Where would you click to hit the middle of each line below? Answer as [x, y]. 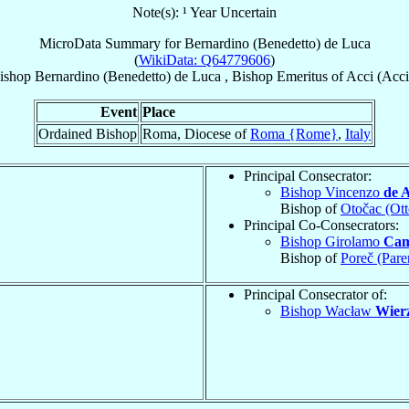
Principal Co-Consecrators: [321, 225]
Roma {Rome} [294, 133]
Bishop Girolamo [332, 241]
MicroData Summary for [111, 43]
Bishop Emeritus [279, 76]
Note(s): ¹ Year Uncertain [204, 12]
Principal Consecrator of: [315, 294]
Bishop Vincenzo [332, 192]
